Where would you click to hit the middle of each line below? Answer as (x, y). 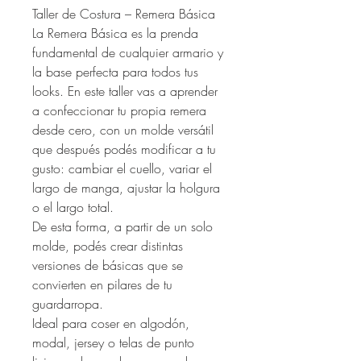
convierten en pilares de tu (102, 284)
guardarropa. (68, 303)
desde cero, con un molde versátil (123, 129)
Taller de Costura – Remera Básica (124, 13)
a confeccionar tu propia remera (119, 110)
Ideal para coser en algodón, (111, 323)
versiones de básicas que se (108, 265)
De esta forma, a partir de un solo (122, 226)
